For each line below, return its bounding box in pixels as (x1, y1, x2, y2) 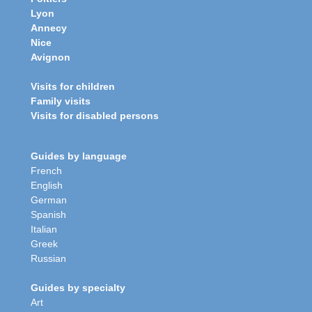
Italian (31, 223, 57, 235)
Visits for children (31, 80, 115, 92)
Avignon (31, 51, 70, 63)
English (31, 179, 63, 191)
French (31, 164, 62, 176)
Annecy (31, 22, 67, 33)
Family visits (31, 95, 91, 107)
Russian (31, 252, 66, 264)
